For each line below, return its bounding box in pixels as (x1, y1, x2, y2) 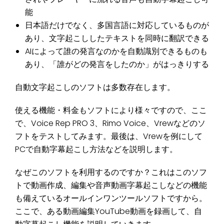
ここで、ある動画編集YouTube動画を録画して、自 (15, 205, 202, 217)
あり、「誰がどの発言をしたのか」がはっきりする (25, 58, 209, 70)
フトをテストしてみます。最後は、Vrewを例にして (15, 130, 202, 142)
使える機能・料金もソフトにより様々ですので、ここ (15, 104, 207, 116)
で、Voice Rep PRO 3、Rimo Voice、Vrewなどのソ (15, 117, 205, 129)
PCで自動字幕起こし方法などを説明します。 (15, 143, 177, 155)
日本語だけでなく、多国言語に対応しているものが (25, 19, 209, 31)
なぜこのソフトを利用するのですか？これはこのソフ (15, 166, 207, 178)
